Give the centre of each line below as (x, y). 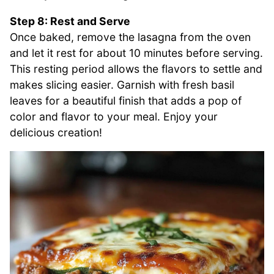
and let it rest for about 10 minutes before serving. (136, 53)
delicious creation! (56, 132)
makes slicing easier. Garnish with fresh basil (122, 84)
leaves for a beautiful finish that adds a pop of (126, 100)
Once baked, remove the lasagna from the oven (130, 37)
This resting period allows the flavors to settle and (136, 68)
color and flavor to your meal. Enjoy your (114, 116)
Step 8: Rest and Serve (70, 21)
